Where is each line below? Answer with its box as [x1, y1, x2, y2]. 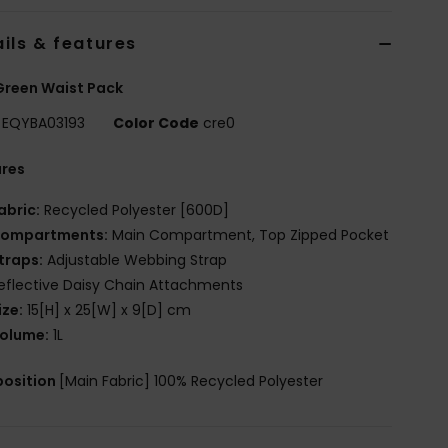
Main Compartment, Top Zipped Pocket [108, 224, 390, 245]
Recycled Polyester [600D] [40, 199, 230, 220]
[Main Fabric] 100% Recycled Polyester [59, 370, 324, 391]
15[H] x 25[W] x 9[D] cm [23, 299, 192, 320]
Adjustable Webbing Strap [43, 249, 228, 270]
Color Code [113, 112, 200, 133]
